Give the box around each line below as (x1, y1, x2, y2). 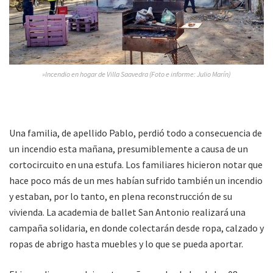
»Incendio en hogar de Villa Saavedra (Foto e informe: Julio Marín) (42, 69, 231, 79)
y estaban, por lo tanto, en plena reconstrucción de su (9, 190, 232, 203)
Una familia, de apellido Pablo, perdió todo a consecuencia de (9, 127, 262, 140)
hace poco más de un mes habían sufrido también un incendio (9, 174, 263, 187)
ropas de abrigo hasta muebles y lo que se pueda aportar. (9, 238, 243, 250)
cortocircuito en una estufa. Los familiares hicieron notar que (9, 158, 263, 171)
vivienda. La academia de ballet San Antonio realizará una (9, 206, 246, 219)
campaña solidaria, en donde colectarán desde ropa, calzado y (9, 222, 264, 235)
